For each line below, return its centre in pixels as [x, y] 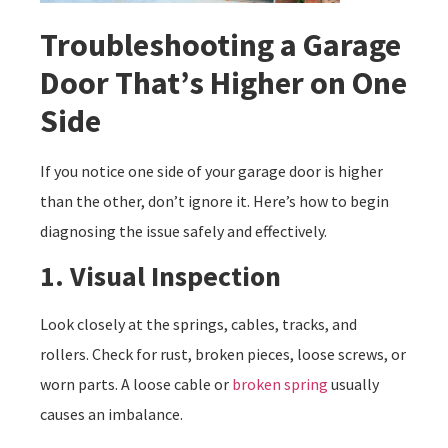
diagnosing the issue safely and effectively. [183, 230]
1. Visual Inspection [160, 276]
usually [353, 384]
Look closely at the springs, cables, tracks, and [198, 324]
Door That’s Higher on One [223, 82]
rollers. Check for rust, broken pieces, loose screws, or [223, 354]
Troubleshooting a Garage [220, 44]
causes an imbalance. [111, 414]
